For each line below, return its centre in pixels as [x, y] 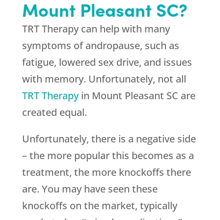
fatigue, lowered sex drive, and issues [107, 62]
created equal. [54, 112]
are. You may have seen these [90, 189]
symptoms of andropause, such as [100, 46]
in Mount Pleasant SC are [137, 96]
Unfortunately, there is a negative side [109, 139]
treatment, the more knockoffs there [106, 172]
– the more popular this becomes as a [108, 156]
